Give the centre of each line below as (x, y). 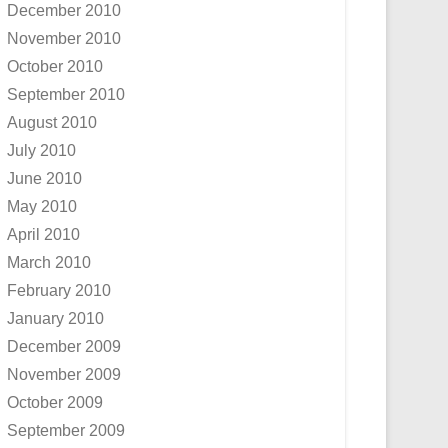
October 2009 (55, 402)
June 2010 (44, 178)
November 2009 (64, 374)
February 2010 (59, 290)
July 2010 (41, 150)
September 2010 (66, 94)
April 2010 (43, 234)
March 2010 (49, 262)
